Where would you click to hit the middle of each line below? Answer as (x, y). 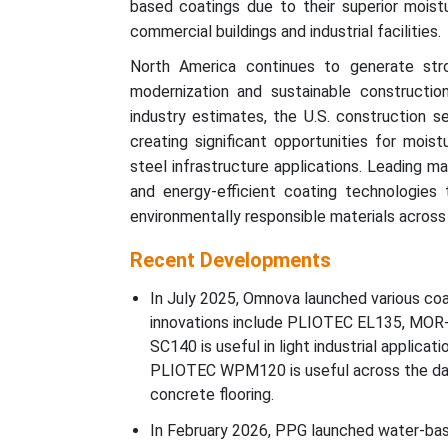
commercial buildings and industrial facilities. (285, 31)
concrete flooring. (211, 394)
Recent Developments (230, 260)
